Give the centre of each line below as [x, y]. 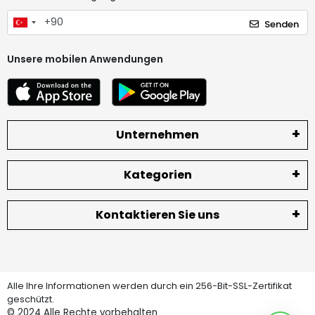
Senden [282, 24]
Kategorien [157, 174]
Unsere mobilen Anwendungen [85, 59]
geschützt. [31, 299]
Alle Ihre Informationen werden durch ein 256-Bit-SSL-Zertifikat [149, 285]
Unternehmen [157, 134]
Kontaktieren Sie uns [157, 214]
